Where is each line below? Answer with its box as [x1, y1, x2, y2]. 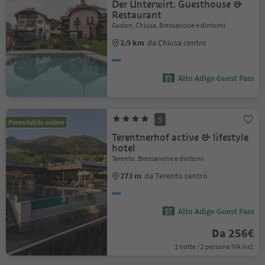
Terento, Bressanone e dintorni [112, 154, 205, 163]
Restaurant [112, 9, 162, 21]
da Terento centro [144, 170, 208, 181]
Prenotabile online [8, 118, 64, 127]
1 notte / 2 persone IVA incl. [174, 242, 254, 251]
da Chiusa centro [147, 37, 207, 48]
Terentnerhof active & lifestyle [112, 131, 249, 144]
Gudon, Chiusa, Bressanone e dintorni [112, 21, 226, 30]
